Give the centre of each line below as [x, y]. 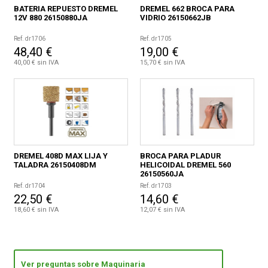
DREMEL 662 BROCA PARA [187, 9]
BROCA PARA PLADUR [180, 156]
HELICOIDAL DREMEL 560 [185, 165]
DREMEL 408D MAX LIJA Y [61, 156]
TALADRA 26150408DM [55, 165]
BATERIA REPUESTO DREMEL [66, 9]
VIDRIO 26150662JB [175, 18]
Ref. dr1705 [156, 39]
